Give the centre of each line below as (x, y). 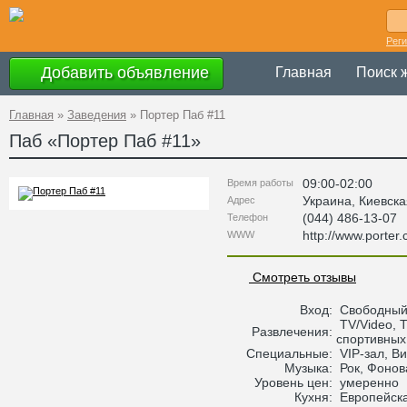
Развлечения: (294, 332)
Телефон (248, 217)
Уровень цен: (295, 382)
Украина (327, 201)
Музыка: (310, 368)
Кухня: (315, 397)
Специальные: (291, 353)
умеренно (367, 382)
